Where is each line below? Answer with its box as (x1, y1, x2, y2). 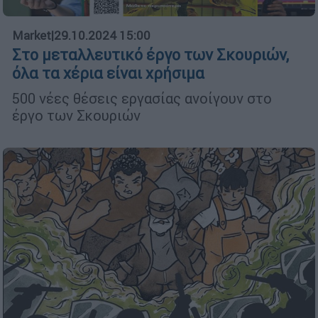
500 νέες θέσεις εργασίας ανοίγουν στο (12, 89, 272, 107)
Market (12, 27, 51, 43)
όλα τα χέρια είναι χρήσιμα (12, 63, 204, 83)
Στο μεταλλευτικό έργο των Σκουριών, (12, 45, 289, 65)
